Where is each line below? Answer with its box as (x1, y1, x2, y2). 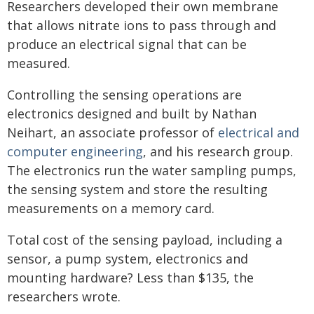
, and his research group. (143, 143, 293, 160)
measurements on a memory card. (7, 200, 214, 217)
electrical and (218, 124, 299, 141)
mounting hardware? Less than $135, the (7, 269, 254, 286)
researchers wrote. (7, 288, 121, 305)
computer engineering (7, 143, 143, 160)
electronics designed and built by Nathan (7, 105, 257, 122)
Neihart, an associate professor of (7, 124, 218, 141)
